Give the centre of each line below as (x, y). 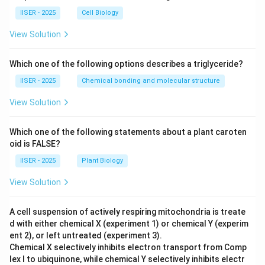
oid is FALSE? (35, 143)
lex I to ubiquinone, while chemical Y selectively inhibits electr (127, 259)
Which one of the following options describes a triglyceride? (126, 64)
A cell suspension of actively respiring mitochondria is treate (127, 211)
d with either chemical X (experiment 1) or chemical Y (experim (129, 223)
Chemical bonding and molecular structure (151, 80)
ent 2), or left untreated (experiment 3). (86, 235)
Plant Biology (102, 160)
